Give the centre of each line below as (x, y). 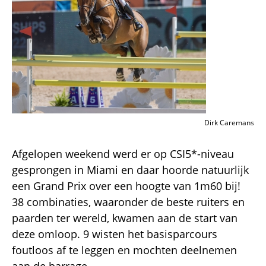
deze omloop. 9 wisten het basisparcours (115, 234)
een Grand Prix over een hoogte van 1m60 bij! (126, 186)
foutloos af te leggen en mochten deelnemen (124, 250)
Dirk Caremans (229, 122)
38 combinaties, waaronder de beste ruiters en (128, 202)
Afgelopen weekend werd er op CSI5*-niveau (123, 153)
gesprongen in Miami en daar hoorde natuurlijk (130, 170)
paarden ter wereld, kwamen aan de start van (125, 218)
